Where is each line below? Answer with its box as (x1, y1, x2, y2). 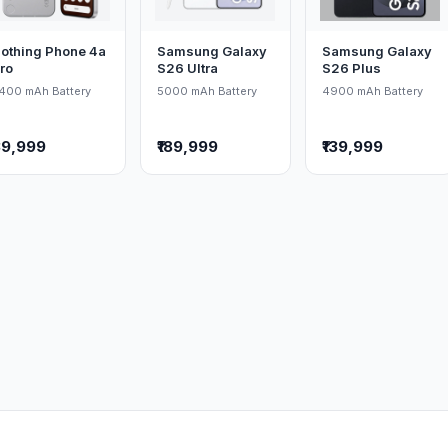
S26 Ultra (156, 60, 218, 76)
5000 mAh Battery (156, 84, 257, 98)
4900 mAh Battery (321, 84, 423, 98)
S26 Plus (321, 60, 381, 76)
